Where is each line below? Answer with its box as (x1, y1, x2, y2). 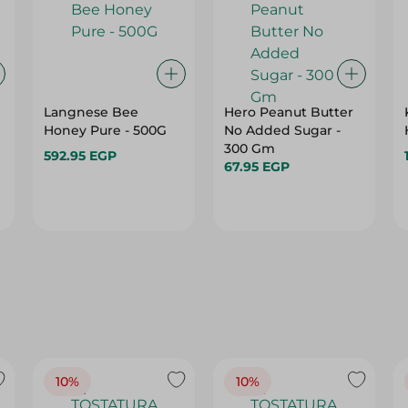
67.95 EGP (223, 158, 290, 175)
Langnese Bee (44, 104, 139, 120)
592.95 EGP (44, 148, 117, 164)
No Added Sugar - (223, 122, 341, 138)
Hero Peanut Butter (223, 104, 353, 120)
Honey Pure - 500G (44, 122, 168, 138)
